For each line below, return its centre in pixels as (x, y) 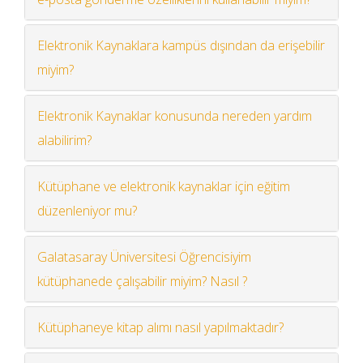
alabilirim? (64, 140)
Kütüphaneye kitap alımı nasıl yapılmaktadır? (160, 327)
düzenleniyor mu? (87, 210)
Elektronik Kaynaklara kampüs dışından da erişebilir (181, 45)
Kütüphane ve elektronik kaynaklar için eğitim (164, 186)
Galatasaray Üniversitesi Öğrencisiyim (144, 256)
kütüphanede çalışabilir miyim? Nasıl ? (142, 281)
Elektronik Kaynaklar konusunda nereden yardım (175, 115)
